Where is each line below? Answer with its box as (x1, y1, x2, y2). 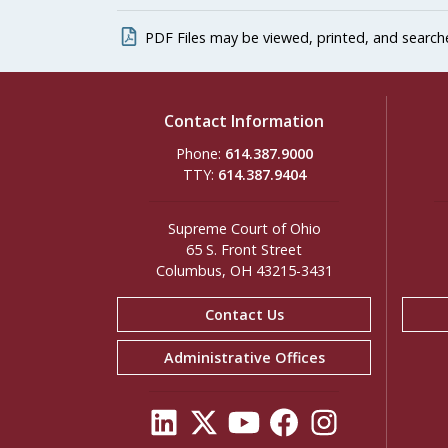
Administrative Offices (163, 348, 325, 367)
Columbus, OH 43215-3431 (155, 261, 333, 280)
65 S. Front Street (186, 240, 302, 259)
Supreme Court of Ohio (167, 219, 321, 238)
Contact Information (164, 110, 324, 132)
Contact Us (204, 305, 284, 324)
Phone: (175, 144, 225, 163)
